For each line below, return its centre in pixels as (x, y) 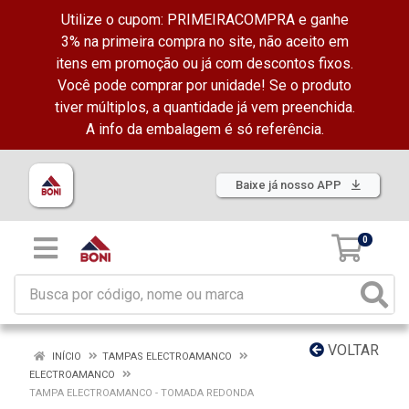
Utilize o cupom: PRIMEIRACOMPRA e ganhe (204, 20)
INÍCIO (65, 357)
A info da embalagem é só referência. (204, 129)
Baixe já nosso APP (290, 185)
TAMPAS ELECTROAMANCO (167, 357)
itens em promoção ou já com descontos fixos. (204, 63)
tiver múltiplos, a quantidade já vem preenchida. (204, 107)
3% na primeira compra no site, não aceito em (204, 42)
